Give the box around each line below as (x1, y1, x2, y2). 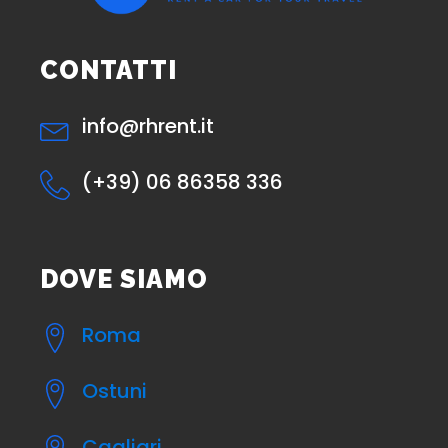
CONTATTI (40, 54, 177, 85)
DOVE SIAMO (40, 263, 208, 294)
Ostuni (82, 376, 147, 405)
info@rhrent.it (82, 111, 214, 140)
